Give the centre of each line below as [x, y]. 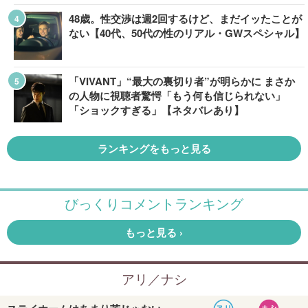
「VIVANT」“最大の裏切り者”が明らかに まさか [182, 81]
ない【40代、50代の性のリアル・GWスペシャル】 [187, 33]
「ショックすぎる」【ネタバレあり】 [156, 110]
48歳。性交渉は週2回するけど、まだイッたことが [185, 19]
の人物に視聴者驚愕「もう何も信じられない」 [177, 96]
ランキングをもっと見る [154, 148]
